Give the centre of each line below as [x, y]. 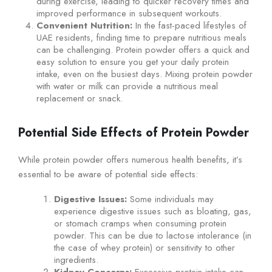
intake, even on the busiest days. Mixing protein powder [144, 74]
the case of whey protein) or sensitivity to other [145, 247]
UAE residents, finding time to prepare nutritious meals [141, 38]
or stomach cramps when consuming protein [141, 223]
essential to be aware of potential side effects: [108, 175]
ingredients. [76, 260]
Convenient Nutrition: [84, 26]
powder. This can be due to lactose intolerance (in [153, 235]
